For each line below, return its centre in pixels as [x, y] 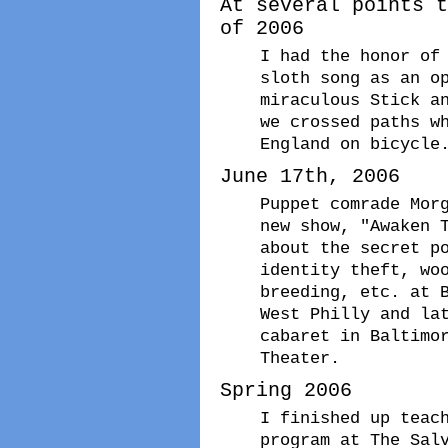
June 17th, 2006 [310, 176]
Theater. [300, 357]
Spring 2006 [286, 390]
